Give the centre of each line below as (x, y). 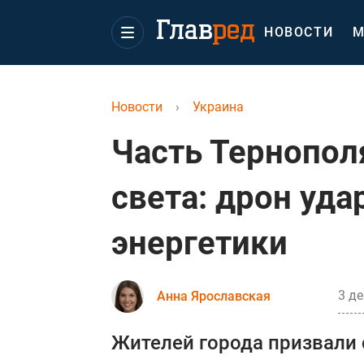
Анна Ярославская (214, 296)
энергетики (199, 243)
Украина (218, 107)
